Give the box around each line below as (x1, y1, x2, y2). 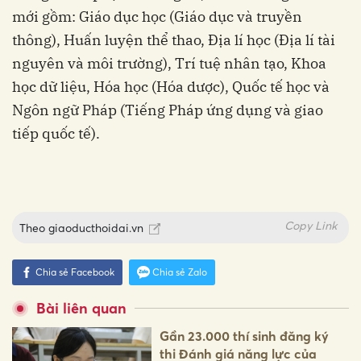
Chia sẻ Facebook (35, 265, 114, 278)
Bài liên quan (36, 299, 127, 317)
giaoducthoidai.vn (48, 220, 143, 234)
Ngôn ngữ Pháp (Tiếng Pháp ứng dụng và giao (12, 100, 323, 119)
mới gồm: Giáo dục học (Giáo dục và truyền (12, 6, 302, 26)
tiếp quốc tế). (12, 123, 100, 143)
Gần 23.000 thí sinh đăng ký (159, 327, 329, 344)
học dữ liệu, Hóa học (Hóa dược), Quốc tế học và (12, 77, 330, 96)
